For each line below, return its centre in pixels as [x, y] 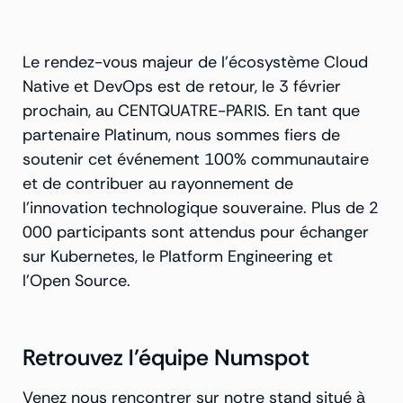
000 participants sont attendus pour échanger [196, 232]
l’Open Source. [76, 281]
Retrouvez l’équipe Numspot [166, 357]
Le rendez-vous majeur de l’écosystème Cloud [195, 62]
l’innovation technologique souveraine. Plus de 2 [201, 208]
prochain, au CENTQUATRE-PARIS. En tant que [191, 111]
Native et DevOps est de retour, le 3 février [182, 86]
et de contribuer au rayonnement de [158, 184]
